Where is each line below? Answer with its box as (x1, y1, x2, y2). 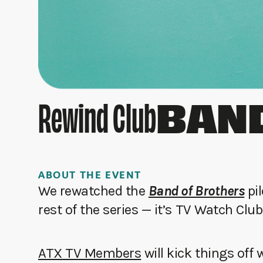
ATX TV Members (38, 245, 141, 262)
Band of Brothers (148, 183, 245, 200)
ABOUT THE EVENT (38, 171, 141, 181)
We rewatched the (38, 183, 149, 200)
